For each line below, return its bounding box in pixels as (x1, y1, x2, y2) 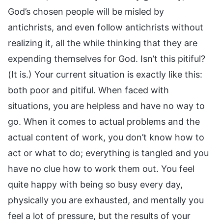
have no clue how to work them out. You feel (8, 163, 194, 174)
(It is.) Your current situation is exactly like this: (8, 69, 202, 80)
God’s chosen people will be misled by (8, 6, 164, 17)
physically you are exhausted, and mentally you (8, 194, 204, 205)
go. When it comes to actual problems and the (8, 116, 200, 127)
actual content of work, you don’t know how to (8, 132, 204, 142)
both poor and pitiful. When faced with (8, 84, 169, 95)
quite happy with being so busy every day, (8, 179, 183, 190)
